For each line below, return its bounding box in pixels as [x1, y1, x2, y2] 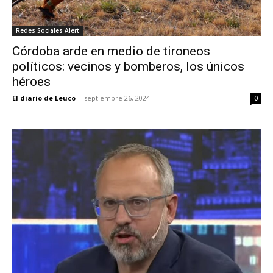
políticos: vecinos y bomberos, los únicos [12, 59, 244, 74]
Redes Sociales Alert [16, 26, 79, 35]
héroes [12, 74, 51, 90]
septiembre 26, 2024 [84, 93, 150, 103]
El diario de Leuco [12, 93, 76, 103]
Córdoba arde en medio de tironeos [12, 44, 210, 59]
